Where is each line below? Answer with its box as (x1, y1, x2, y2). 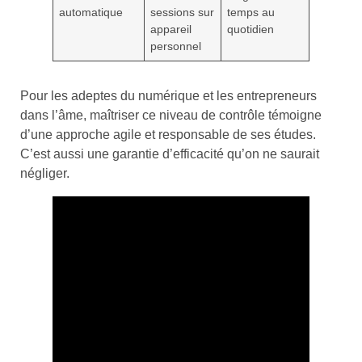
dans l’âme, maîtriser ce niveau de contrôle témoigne (20, 107, 322, 122)
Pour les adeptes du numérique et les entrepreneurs (20, 88, 317, 103)
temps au (227, 5, 276, 19)
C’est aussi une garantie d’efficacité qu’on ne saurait (20, 146, 319, 161)
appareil (150, 22, 192, 36)
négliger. (20, 166, 69, 180)
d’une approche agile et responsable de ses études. (20, 127, 316, 141)
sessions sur (150, 5, 215, 19)
